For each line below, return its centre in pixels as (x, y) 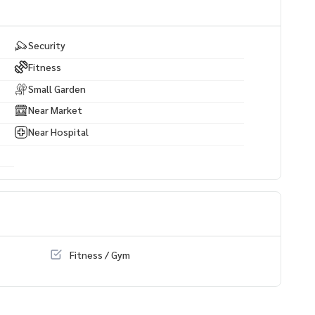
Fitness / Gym (99, 255)
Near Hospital (58, 131)
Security (47, 45)
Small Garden (57, 88)
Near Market (55, 110)
